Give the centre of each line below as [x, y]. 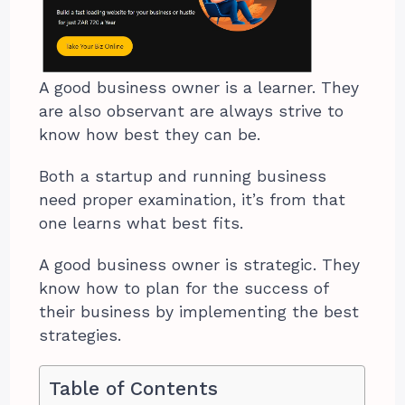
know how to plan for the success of [184, 289]
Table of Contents [134, 389]
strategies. [80, 336]
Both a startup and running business [183, 177]
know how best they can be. [150, 135]
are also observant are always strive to [192, 112]
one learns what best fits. [141, 224]
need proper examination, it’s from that [193, 200]
